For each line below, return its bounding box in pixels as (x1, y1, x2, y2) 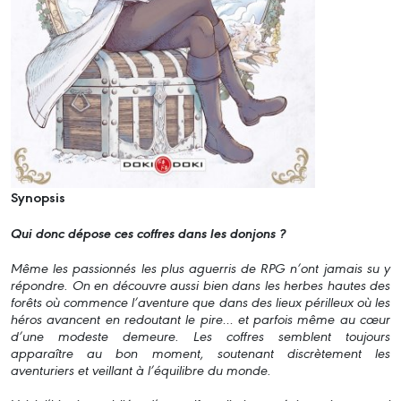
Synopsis (11, 187, 65, 208)
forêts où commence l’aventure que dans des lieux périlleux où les (11, 292, 390, 311)
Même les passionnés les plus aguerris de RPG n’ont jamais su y (11, 258, 390, 277)
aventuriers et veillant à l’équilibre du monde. (11, 360, 271, 380)
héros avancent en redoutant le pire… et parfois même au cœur (11, 309, 390, 328)
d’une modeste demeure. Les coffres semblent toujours (11, 326, 390, 346)
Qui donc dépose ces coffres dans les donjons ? (11, 223, 286, 243)
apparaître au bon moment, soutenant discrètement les (11, 343, 390, 363)
